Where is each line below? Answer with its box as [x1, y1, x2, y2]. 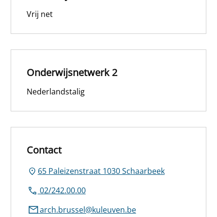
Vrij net [27, 8, 53, 19]
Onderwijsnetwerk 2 [27, 65, 118, 79]
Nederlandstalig [27, 86, 85, 97]
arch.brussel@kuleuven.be [37, 204, 136, 215]
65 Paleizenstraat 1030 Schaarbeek [37, 165, 165, 176]
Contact [27, 143, 62, 156]
